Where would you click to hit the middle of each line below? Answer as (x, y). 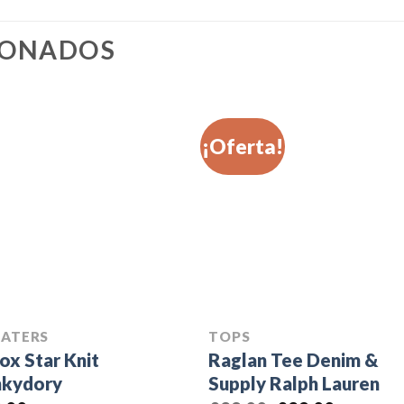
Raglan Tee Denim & (294, 359)
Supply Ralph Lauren (294, 383)
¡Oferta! (243, 147)
